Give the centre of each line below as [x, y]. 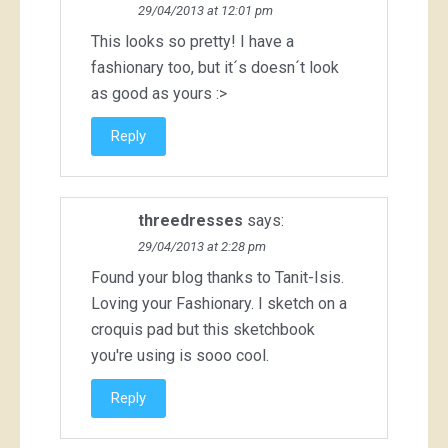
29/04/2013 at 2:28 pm [202, 246]
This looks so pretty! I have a [192, 41]
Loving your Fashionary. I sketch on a [219, 303]
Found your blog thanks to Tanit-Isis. [217, 277]
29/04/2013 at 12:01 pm [205, 10]
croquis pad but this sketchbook [203, 329]
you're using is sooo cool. [180, 355]
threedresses [190, 220]
